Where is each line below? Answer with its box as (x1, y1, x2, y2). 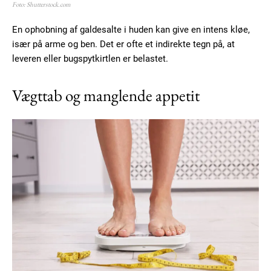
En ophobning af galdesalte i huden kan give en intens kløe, (12, 24, 250, 35)
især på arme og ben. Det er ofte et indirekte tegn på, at (12, 38, 235, 50)
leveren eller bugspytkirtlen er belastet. (12, 53, 168, 64)
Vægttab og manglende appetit (12, 84, 200, 106)
